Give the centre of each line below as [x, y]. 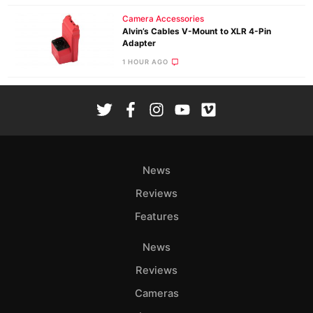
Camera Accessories [163, 19]
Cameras [156, 293]
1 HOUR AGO [145, 61]
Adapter [139, 44]
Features [156, 216]
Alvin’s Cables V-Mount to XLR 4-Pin [196, 32]
